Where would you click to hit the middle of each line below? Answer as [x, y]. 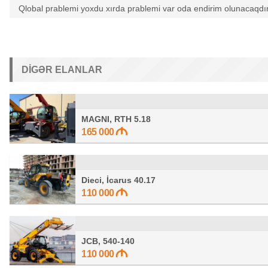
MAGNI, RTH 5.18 [116, 119]
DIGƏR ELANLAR [62, 70]
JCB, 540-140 [108, 241]
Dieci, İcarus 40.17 [118, 180]
